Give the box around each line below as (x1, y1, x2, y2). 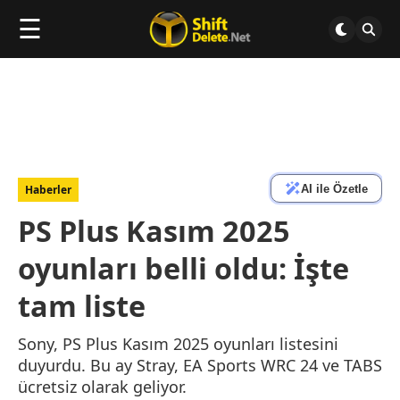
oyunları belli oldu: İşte (18, 248, 349, 287)
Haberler (25, 182, 71, 197)
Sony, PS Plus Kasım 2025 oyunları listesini (18, 333, 338, 354)
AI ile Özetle (301, 181, 368, 196)
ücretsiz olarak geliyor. (18, 376, 187, 397)
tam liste (18, 286, 146, 325)
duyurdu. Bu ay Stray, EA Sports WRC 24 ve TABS (18, 354, 382, 376)
